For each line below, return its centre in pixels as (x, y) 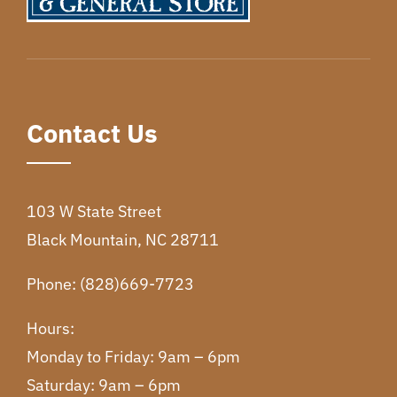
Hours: (51, 328)
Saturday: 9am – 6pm (104, 385)
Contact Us (92, 133)
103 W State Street (94, 211)
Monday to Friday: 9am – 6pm (133, 356)
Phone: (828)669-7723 (110, 284)
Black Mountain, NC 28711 (123, 239)
